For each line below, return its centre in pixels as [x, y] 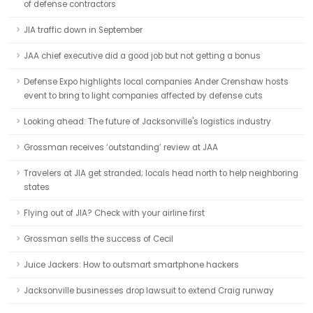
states [37, 187]
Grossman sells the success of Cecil [99, 239]
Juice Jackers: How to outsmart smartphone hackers [131, 265]
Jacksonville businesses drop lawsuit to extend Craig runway [149, 291]
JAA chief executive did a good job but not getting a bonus [142, 56]
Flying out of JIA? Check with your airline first [114, 213]
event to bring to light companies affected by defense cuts [143, 96]
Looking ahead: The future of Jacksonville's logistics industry [147, 122]
